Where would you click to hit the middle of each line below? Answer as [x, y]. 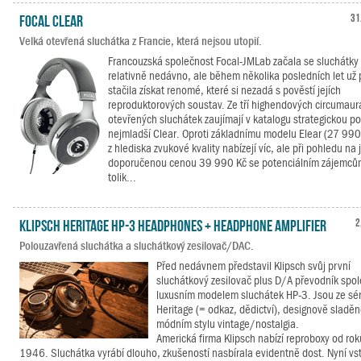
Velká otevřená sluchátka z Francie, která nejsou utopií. [141, 41]
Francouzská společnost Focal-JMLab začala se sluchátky [233, 61]
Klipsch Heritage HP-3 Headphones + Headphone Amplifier [173, 224]
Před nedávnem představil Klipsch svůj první [253, 266]
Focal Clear [51, 19]
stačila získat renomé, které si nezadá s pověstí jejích [224, 90]
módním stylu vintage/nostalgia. [228, 324]
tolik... [122, 177]
